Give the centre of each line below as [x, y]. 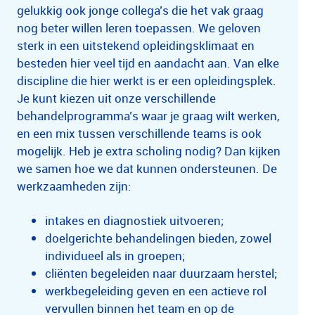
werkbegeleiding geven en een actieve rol [156, 291]
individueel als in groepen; [115, 256]
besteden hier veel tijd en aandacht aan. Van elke [148, 63]
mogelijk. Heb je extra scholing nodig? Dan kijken [149, 151]
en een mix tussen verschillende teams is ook [139, 133]
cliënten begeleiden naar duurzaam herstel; [161, 273]
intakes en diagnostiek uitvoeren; [134, 220]
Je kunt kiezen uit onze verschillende [116, 98]
